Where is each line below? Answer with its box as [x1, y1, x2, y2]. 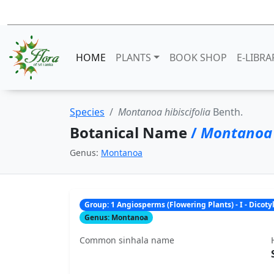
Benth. [210, 105, 243, 119]
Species [70, 105, 105, 119]
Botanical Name [70, 122, 191, 143]
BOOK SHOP [169, 51, 227, 64]
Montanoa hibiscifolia [118, 105, 210, 119]
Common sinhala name [80, 234, 174, 246]
